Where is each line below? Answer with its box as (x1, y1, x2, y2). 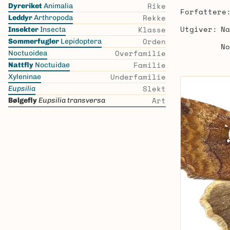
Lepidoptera (59, 37, 102, 46)
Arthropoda (32, 13, 73, 22)
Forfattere (180, 6, 226, 17)
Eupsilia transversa (39, 96, 105, 105)
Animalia (42, 2, 73, 10)
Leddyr (8, 13, 32, 22)
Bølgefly (8, 96, 37, 105)
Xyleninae (8, 72, 41, 81)
